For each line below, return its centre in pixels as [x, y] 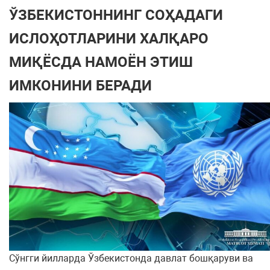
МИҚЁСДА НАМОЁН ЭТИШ [101, 62]
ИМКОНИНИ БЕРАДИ [80, 86]
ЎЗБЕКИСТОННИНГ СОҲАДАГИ [116, 15]
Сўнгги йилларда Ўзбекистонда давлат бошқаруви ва [131, 259]
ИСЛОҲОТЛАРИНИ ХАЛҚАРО [109, 39]
